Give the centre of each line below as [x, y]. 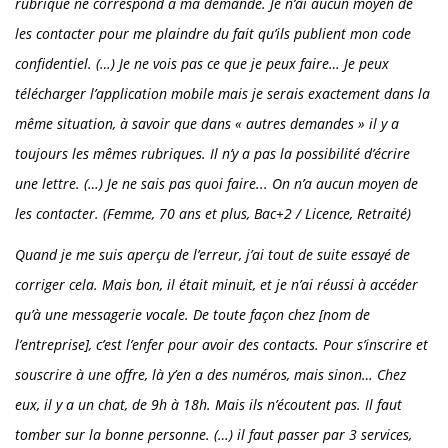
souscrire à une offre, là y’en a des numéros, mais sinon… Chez [210, 375]
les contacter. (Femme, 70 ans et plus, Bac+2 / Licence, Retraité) [213, 214]
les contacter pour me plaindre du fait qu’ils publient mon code [213, 34]
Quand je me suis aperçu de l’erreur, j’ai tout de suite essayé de [212, 255]
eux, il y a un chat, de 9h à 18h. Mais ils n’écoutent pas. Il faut [208, 405]
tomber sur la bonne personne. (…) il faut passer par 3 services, [213, 435]
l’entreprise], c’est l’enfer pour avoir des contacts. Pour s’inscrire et [221, 345]
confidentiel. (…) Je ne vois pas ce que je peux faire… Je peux [202, 64]
